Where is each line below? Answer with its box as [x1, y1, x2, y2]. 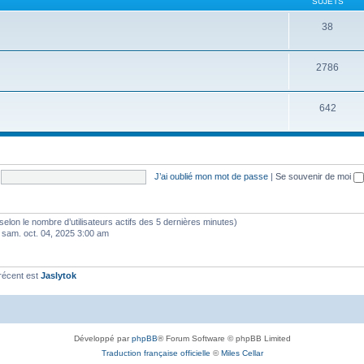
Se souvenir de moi [275, 171, 353, 181]
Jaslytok [41, 271, 76, 280]
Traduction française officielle [101, 348, 210, 357]
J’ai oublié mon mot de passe [154, 171, 268, 181]
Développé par [73, 333, 132, 343]
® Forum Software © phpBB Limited [157, 333, 291, 343]
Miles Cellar [220, 348, 263, 357]
